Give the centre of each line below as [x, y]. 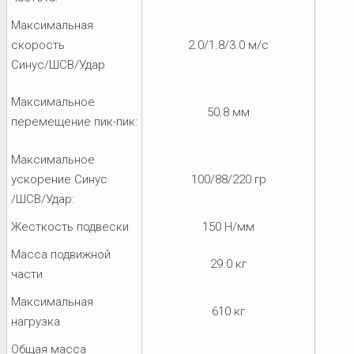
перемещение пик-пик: [74, 121]
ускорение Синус [59, 179]
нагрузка [36, 321]
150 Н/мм [228, 226]
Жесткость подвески [70, 226]
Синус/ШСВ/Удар [58, 64]
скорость [38, 45]
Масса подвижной [61, 254]
